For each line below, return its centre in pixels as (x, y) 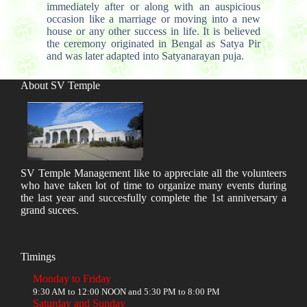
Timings (38, 256)
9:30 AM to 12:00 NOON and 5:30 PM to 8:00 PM (126, 292)
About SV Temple (60, 85)
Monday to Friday (72, 279)
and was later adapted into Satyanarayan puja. (145, 56)
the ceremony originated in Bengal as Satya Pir (153, 43)
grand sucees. (50, 210)
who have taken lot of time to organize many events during (153, 185)
